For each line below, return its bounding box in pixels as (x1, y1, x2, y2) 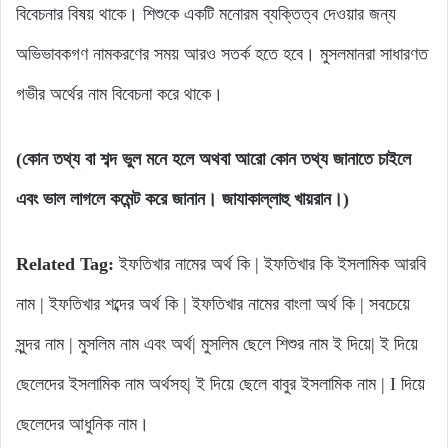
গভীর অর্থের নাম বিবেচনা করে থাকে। (16, 84, 223, 105)
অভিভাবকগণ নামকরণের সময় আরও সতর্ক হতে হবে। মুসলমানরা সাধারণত (16, 44, 428, 65)
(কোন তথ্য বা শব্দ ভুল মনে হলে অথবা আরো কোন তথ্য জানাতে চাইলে (16, 149, 411, 170)
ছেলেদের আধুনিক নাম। (16, 414, 149, 435)
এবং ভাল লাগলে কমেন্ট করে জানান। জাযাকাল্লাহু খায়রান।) (16, 189, 349, 210)
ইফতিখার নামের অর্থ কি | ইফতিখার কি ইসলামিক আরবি (114, 254, 426, 275)
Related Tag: (16, 254, 114, 275)
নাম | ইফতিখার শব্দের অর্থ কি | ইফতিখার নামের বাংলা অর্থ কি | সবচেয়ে (16, 294, 410, 315)
